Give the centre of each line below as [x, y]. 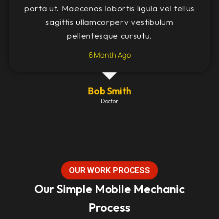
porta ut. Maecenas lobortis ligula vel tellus [109, 8]
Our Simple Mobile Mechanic [109, 189]
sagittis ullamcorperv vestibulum [109, 22]
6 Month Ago [109, 55]
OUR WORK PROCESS [109, 170]
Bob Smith [109, 91]
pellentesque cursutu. [109, 35]
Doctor [109, 101]
